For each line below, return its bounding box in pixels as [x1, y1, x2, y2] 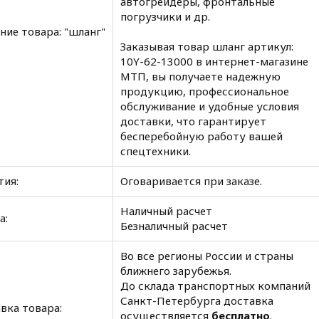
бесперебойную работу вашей [120, 129, 283, 143]
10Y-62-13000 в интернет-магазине [120, 54, 308, 68]
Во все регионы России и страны [120, 249, 293, 263]
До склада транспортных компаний [120, 278, 310, 293]
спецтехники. [120, 144, 191, 158]
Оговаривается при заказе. [120, 174, 262, 188]
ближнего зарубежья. [120, 263, 231, 278]
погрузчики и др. [120, 9, 210, 23]
